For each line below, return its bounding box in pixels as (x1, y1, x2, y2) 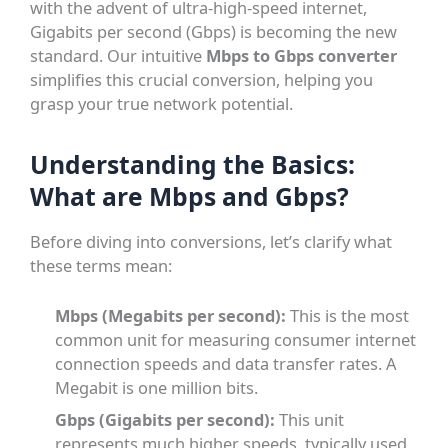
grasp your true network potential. (30, 92, 294, 116)
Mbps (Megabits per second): (55, 303, 287, 327)
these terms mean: (30, 253, 173, 277)
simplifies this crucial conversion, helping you (30, 68, 374, 92)
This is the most (286, 303, 410, 327)
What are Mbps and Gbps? (30, 180, 350, 214)
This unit (275, 408, 345, 432)
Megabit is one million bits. (55, 375, 259, 399)
